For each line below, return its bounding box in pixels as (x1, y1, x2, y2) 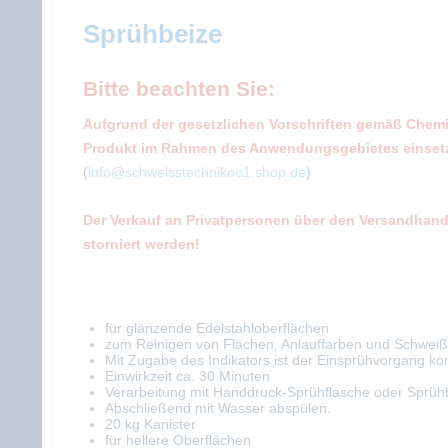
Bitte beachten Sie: (83, 77, 275, 100)
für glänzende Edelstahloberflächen (105, 320, 329, 336)
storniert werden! (83, 236, 200, 252)
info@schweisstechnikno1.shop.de (88, 164, 306, 180)
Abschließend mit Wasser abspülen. (105, 400, 331, 416)
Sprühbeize (83, 19, 222, 49)
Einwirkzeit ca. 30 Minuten (105, 368, 270, 384)
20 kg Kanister (105, 416, 196, 432)
